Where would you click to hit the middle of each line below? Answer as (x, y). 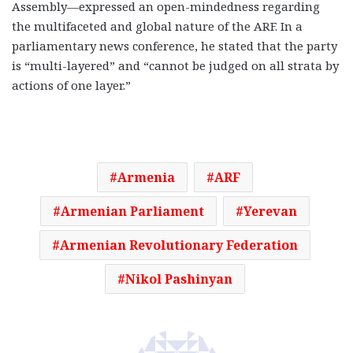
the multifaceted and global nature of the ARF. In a (157, 26)
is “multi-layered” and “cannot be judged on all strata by (175, 66)
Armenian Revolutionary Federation (178, 245)
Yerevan (270, 212)
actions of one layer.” (71, 85)
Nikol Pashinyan (178, 279)
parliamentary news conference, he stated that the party (175, 46)
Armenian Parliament (132, 212)
